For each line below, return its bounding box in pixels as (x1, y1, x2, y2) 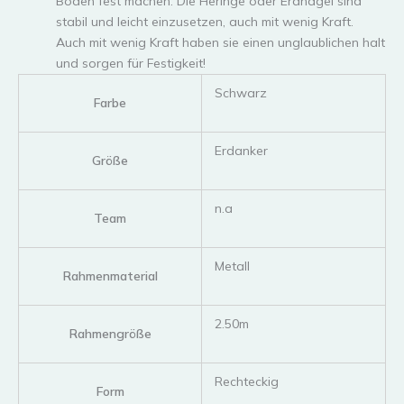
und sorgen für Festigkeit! (56, 54, 206, 71)
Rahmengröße (69, 325, 151, 342)
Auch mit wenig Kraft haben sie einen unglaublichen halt (56, 33, 385, 50)
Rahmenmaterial (62, 267, 158, 284)
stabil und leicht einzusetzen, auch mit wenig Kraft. (56, 13, 353, 30)
